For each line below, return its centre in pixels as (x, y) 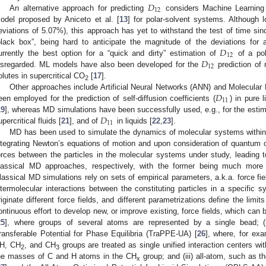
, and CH (40, 245)
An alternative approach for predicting (79, 8)
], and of (85, 121)
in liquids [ (133, 121)
